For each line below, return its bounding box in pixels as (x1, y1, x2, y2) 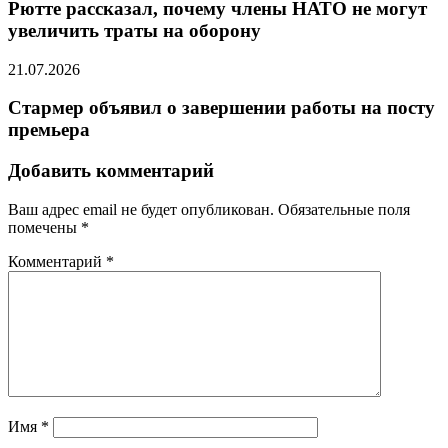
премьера (8, 119, 90, 141)
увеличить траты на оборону (8, 19, 261, 41)
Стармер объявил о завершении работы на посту (8, 97, 435, 119)
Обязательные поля (278, 200, 410, 218)
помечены (8, 218, 81, 236)
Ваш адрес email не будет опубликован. (8, 200, 274, 218)
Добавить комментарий (8, 160, 214, 182)
